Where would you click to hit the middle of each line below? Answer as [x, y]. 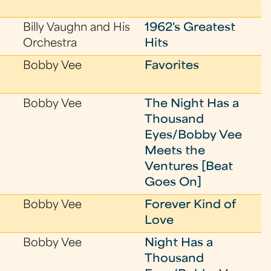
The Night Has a [192, 104]
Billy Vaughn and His [77, 28]
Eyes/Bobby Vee [194, 136]
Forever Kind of [191, 205]
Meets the [175, 152]
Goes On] [173, 183]
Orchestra [50, 44]
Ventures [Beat [189, 167]
